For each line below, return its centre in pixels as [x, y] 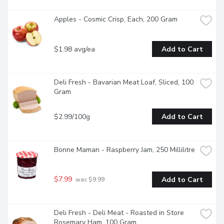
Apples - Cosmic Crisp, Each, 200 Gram [116, 19]
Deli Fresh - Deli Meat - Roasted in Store [119, 213]
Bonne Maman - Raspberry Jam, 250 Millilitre [124, 150]
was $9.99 [89, 180]
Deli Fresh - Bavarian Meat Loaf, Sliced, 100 [124, 82]
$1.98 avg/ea [74, 49]
